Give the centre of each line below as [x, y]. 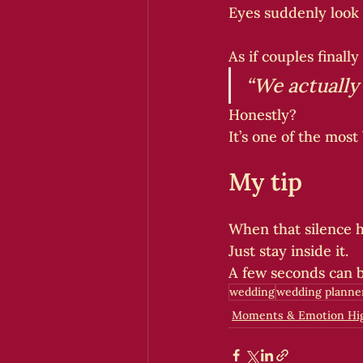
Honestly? [263, 115]
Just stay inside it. [288, 251]
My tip [265, 181]
